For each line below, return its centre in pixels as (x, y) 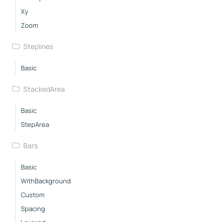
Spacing (33, 208)
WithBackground (46, 181)
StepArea (35, 124)
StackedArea (44, 89)
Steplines (38, 46)
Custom (33, 194)
